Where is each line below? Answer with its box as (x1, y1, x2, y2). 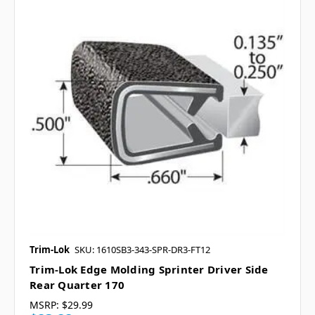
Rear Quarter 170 (30, 278, 124, 292)
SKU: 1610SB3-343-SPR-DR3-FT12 (75, 243, 210, 257)
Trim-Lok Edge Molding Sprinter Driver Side (30, 262, 269, 277)
